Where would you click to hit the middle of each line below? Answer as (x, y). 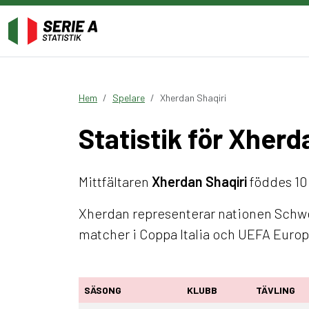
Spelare (129, 98)
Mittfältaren (115, 181)
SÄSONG (103, 290)
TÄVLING (276, 290)
